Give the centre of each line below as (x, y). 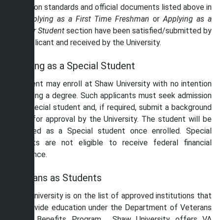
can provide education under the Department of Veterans (110, 207)
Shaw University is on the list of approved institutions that (110, 196)
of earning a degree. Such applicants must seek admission (110, 96)
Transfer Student (38, 31)
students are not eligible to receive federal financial (110, 143)
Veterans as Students (55, 178)
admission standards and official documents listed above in (110, 7)
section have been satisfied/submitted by (139, 31)
